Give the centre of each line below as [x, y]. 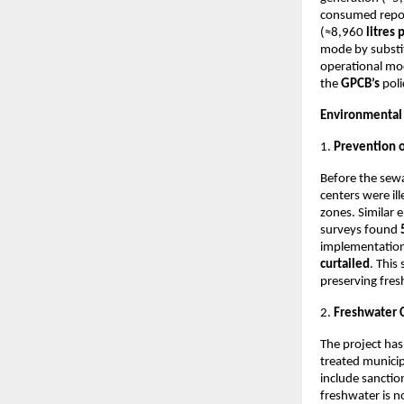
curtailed [345, 265]
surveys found [360, 231]
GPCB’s [360, 85]
